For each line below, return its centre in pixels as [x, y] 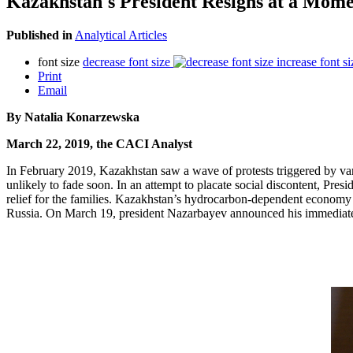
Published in [39, 35]
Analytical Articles [121, 35]
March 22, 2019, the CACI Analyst [99, 143]
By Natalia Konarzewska [73, 117]
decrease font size [126, 61]
